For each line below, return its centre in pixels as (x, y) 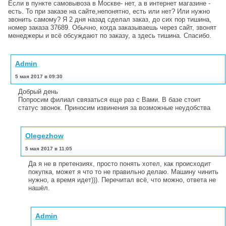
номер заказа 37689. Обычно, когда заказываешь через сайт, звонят (112, 27)
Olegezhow (44, 135)
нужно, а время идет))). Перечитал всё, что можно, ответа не (122, 180)
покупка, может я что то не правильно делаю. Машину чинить (123, 172)
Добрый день (38, 91)
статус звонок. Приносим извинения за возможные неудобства (114, 107)
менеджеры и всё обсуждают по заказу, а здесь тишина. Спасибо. (110, 35)
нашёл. (39, 188)
